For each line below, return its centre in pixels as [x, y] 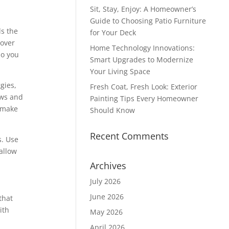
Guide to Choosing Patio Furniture [148, 21]
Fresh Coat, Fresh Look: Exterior [143, 87]
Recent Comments [129, 136]
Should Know [112, 110]
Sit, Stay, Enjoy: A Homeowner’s [143, 9]
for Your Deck [113, 32]
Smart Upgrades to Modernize [141, 60]
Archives [108, 166]
